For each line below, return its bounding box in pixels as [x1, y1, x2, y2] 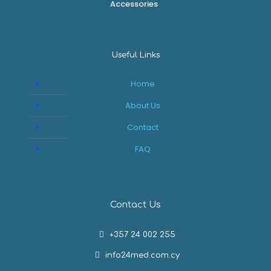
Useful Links [111, 51, 160, 59]
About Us [125, 100, 160, 111]
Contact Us [110, 200, 161, 210]
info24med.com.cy [102, 251, 180, 260]
